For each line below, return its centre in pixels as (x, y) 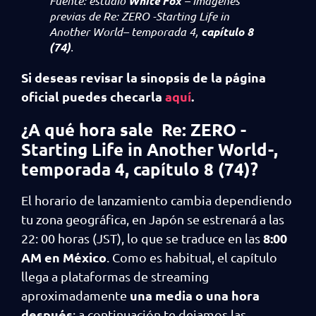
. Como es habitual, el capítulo (192, 257)
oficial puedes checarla (93, 96)
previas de (75, 16)
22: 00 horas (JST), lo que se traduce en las (141, 238)
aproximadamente (75, 295)
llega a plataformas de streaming (115, 276)
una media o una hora (195, 295)
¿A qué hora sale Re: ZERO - (134, 129)
